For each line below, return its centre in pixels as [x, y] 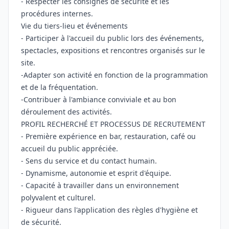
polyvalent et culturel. [58, 198]
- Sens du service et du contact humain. [89, 161]
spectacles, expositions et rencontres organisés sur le [113, 50]
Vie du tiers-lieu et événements [74, 26]
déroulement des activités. [66, 112]
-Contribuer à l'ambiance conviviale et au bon [99, 99]
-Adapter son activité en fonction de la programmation [114, 75]
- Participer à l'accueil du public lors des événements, [112, 38]
